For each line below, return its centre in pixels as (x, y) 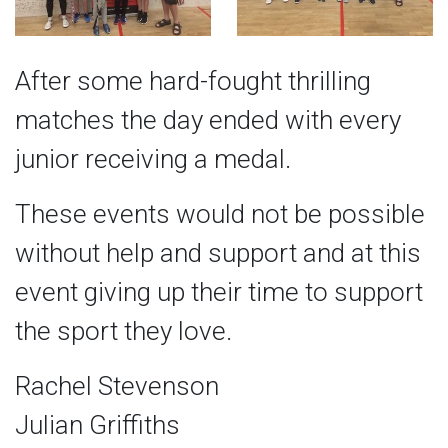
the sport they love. (123, 331)
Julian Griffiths (97, 425)
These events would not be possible (220, 214)
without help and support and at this (218, 253)
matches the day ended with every (208, 120)
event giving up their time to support (219, 292)
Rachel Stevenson (117, 386)
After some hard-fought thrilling (193, 81)
